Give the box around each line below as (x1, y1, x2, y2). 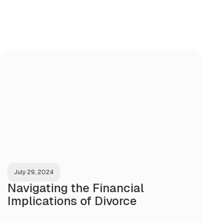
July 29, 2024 (14, 168, 54, 176)
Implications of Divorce (7, 193, 137, 209)
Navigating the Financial (7, 180, 144, 196)
